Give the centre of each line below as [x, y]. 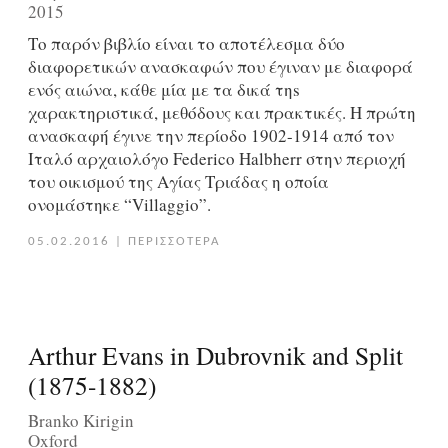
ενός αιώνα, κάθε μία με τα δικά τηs [163, 90]
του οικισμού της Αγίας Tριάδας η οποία [178, 182]
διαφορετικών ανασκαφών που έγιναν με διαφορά [220, 67]
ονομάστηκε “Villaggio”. [119, 205]
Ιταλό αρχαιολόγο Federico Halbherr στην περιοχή [216, 159]
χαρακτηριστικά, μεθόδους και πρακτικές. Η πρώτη [221, 113]
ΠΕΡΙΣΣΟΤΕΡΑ [174, 242]
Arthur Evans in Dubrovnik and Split [215, 355]
